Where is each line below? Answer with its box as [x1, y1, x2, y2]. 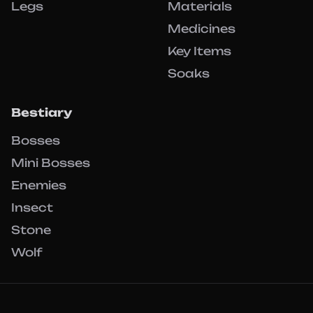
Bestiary [11, 105, 72, 119]
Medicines [168, 22, 235, 36]
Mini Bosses [11, 156, 90, 170]
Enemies [11, 178, 66, 192]
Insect [11, 201, 53, 214]
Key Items [168, 44, 231, 58]
